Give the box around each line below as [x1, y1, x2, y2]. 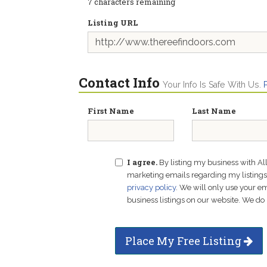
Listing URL [88, 17, 138, 28]
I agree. [126, 157, 157, 167]
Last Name [192, 105, 236, 116]
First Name [88, 105, 134, 116]
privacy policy [126, 183, 176, 192]
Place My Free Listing [125, 234, 244, 248]
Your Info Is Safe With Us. [163, 80, 263, 89]
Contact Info [79, 74, 160, 91]
